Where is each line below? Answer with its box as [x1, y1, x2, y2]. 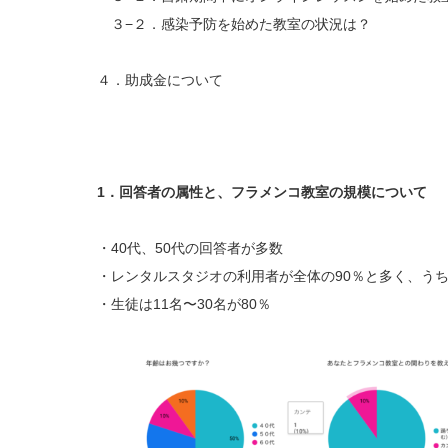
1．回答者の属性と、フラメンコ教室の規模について [97, 184, 427, 201]
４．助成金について [97, 72, 223, 89]
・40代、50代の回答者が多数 [97, 240, 283, 257]
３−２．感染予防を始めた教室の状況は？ [97, 16, 371, 33]
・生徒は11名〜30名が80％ [97, 296, 271, 313]
